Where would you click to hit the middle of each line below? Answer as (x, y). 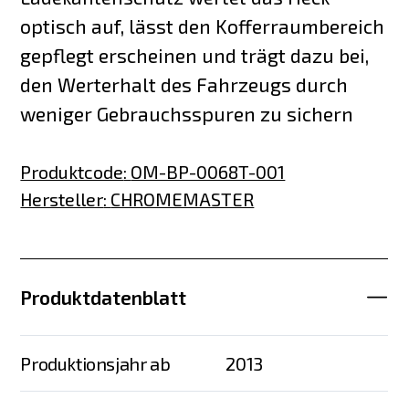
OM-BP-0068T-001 (208, 172)
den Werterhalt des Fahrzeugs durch (184, 84)
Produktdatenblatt (104, 297)
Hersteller (62, 199)
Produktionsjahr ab (95, 363)
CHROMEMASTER (183, 199)
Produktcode (72, 172)
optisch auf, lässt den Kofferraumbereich (203, 26)
